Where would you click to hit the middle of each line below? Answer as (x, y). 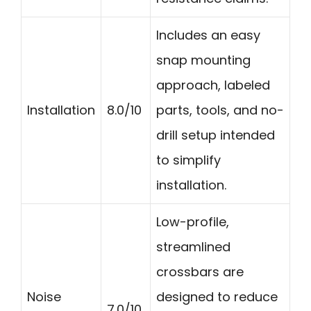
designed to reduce (217, 296)
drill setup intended (216, 135)
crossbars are (200, 271)
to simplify (188, 160)
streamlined (193, 246)
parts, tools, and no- (220, 110)
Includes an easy (208, 35)
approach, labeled (213, 85)
